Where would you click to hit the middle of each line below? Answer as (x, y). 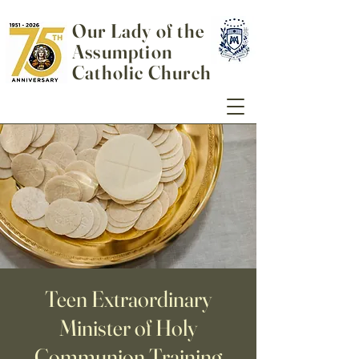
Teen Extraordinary (128, 299)
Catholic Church (142, 73)
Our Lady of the (139, 31)
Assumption (123, 52)
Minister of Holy (128, 328)
